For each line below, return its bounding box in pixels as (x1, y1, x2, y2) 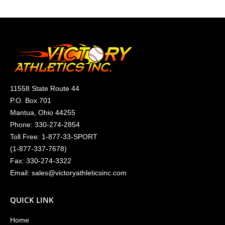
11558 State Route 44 (10, 84, 79, 92)
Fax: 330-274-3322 (10, 157, 71, 165)
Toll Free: (10, 133, 42, 141)
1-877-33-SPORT (42, 133, 97, 141)
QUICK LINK (10, 195, 54, 205)
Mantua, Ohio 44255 (10, 108, 75, 117)
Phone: (10, 121, 35, 129)
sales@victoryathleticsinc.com (32, 169, 127, 177)
